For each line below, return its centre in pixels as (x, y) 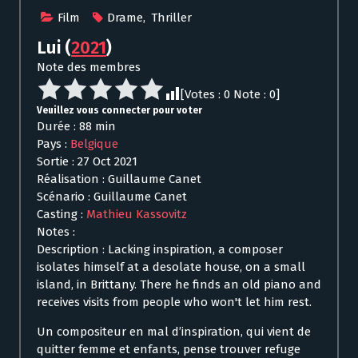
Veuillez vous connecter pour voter (119, 111)
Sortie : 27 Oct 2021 (87, 162)
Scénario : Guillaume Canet (112, 197)
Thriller (171, 18)
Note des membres (89, 68)
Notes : (56, 232)
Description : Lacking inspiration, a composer (160, 250)
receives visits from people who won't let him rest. (174, 302)
